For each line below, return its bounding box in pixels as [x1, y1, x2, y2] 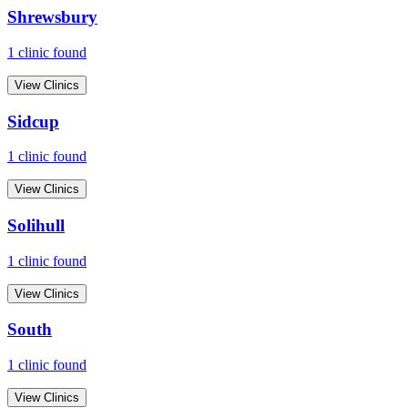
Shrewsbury [7, 7, 97, 27]
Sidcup [7, 111, 59, 131]
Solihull [7, 215, 65, 235]
